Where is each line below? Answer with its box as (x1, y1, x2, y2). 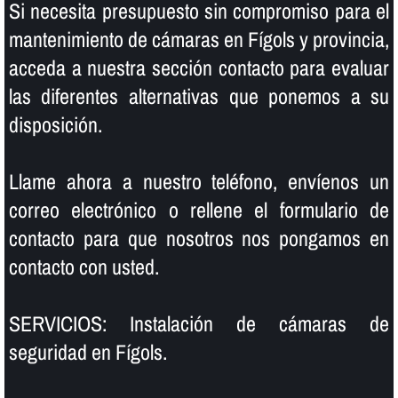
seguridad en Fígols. (8, 337, 167, 366)
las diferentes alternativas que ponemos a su (8, 81, 390, 110)
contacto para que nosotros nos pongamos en (8, 223, 390, 252)
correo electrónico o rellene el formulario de (8, 195, 390, 224)
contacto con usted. (8, 251, 159, 281)
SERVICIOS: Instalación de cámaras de (8, 308, 390, 338)
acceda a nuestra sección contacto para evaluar (8, 52, 390, 82)
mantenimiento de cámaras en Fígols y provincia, (8, 24, 390, 53)
